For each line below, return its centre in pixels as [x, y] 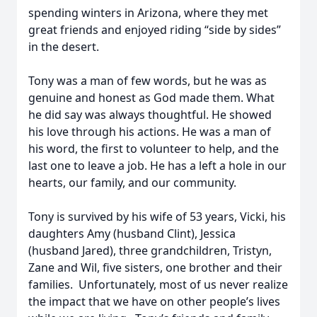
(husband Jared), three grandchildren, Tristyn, [150, 250]
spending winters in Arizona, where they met [148, 13]
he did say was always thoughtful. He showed [150, 115]
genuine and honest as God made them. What [151, 98]
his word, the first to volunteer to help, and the [154, 149]
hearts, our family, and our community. [132, 183]
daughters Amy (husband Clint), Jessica [132, 234]
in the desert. [64, 47]
